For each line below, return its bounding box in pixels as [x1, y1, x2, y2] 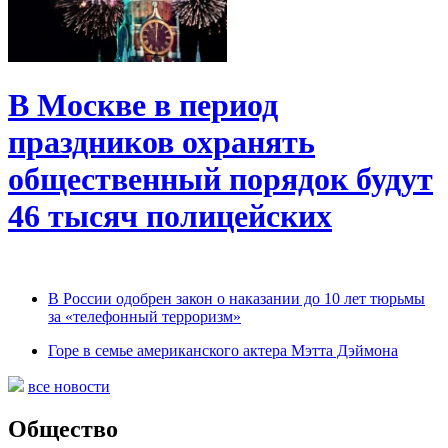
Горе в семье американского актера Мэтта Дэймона [48, 342, 398, 360]
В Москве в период [8, 86, 278, 123]
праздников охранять [8, 123, 315, 160]
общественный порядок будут [8, 160, 433, 197]
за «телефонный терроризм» [48, 308, 241, 326]
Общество [8, 416, 118, 443]
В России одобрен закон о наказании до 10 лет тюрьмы [48, 290, 425, 308]
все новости [28, 378, 110, 396]
